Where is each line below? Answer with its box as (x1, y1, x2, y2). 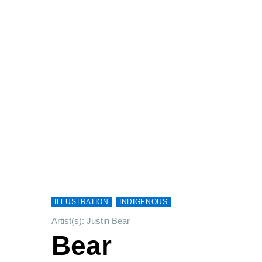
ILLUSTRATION (54, 198, 109, 206)
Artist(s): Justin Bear (51, 216, 130, 226)
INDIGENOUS (119, 198, 168, 206)
